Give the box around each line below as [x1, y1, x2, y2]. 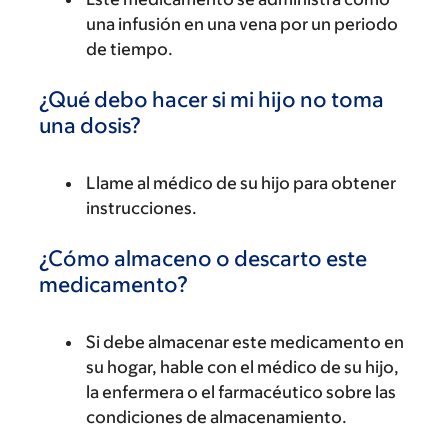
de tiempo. [86, 39, 173, 59]
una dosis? [39, 113, 141, 138]
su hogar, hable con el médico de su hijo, [86, 357, 399, 377]
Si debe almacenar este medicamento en [86, 332, 404, 352]
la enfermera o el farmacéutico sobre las [86, 382, 396, 402]
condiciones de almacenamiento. [86, 407, 347, 427]
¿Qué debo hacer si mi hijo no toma [39, 87, 384, 112]
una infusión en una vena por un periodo [86, 14, 398, 34]
